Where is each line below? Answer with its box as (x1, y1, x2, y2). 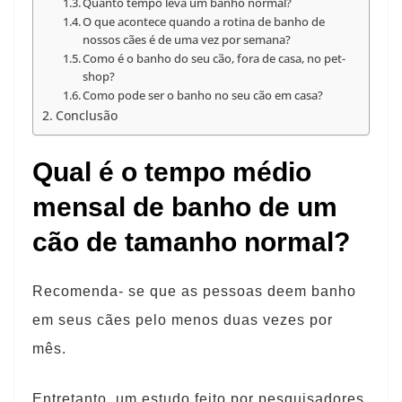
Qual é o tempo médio (32, 157, 311, 187)
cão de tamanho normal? (32, 227, 350, 257)
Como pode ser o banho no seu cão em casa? (83, 87, 324, 103)
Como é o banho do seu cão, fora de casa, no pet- (83, 50, 346, 66)
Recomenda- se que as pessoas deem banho (32, 284, 356, 299)
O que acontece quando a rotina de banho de (83, 13, 326, 30)
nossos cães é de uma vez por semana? (83, 31, 292, 48)
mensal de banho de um (32, 192, 337, 222)
